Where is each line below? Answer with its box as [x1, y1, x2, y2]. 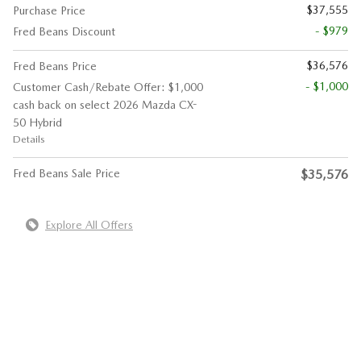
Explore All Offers [45, 218, 133, 231]
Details [13, 132, 45, 145]
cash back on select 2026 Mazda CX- [13, 98, 197, 111]
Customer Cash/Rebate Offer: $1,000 [13, 80, 203, 93]
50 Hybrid [13, 115, 62, 129]
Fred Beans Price [13, 59, 97, 73]
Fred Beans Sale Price [13, 166, 120, 180]
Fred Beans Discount [13, 24, 115, 38]
